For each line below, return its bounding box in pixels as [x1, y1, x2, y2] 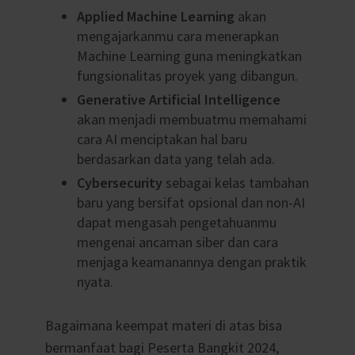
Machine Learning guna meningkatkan [76, 47, 302, 66]
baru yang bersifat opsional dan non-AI [76, 193, 305, 212]
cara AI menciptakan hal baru [76, 130, 247, 149]
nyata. [76, 273, 113, 292]
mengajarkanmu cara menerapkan [76, 27, 279, 46]
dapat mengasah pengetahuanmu [76, 213, 277, 232]
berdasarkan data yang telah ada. [76, 150, 275, 169]
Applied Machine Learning [76, 7, 235, 26]
